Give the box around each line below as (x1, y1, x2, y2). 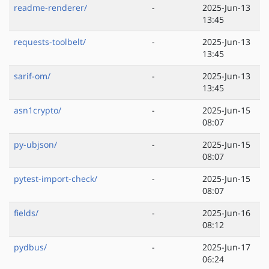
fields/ (14, 207, 38, 219)
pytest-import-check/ (14, 173, 97, 185)
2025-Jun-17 (202, 241, 250, 253)
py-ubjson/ (14, 139, 57, 151)
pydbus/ (14, 241, 47, 253)
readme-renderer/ (14, 2, 87, 14)
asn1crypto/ (14, 104, 61, 116)
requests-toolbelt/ (14, 36, 86, 48)
